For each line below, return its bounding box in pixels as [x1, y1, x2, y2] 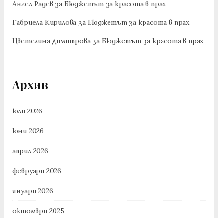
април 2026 [12, 146, 48, 155]
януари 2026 [12, 186, 53, 195]
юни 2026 [12, 126, 44, 135]
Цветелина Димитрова [12, 36, 91, 45]
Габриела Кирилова [12, 18, 76, 27]
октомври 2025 [12, 206, 64, 215]
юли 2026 [12, 106, 42, 115]
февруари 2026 [12, 166, 61, 175]
